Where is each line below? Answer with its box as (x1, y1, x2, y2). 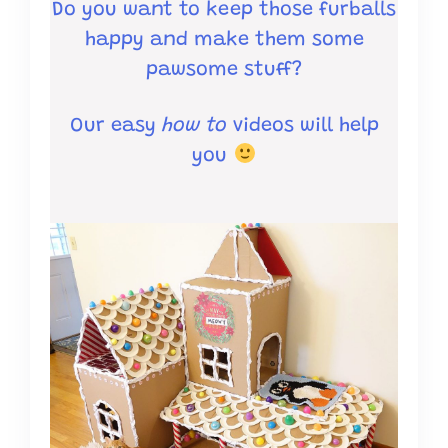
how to (161, 116, 227, 137)
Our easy (69, 116, 162, 137)
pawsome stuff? (146, 60, 302, 81)
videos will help (226, 116, 379, 137)
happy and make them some (84, 30, 364, 51)
